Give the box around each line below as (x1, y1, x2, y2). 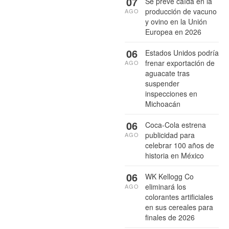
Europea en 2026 (145, 26, 201, 37)
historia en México (145, 150, 204, 161)
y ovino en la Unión (145, 16, 207, 27)
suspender (145, 78, 179, 88)
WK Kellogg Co (145, 171, 194, 181)
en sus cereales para (145, 201, 213, 212)
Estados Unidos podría (145, 47, 219, 58)
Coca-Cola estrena (145, 119, 206, 130)
